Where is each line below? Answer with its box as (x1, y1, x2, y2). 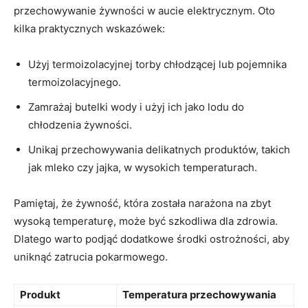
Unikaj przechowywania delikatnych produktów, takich (28, 142, 290, 156)
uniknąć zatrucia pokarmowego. (14, 250, 168, 263)
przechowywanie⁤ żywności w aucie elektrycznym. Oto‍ (14, 3, 275, 17)
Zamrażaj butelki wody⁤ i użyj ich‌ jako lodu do (28, 100, 244, 113)
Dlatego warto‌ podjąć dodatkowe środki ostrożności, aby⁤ (14, 232, 289, 245)
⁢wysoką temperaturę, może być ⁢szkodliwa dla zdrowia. (14, 214, 278, 228)
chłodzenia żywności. (28, 118, 132, 131)
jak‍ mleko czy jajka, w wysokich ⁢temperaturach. (28, 160, 257, 174)
